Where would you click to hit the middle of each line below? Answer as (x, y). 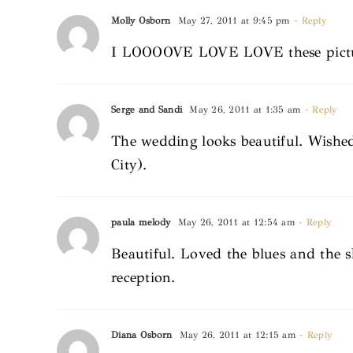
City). (129, 164)
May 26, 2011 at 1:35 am (244, 109)
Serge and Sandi (147, 109)
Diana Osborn (142, 334)
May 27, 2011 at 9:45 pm (232, 20)
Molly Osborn (141, 20)
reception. (143, 277)
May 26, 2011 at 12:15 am (236, 334)
